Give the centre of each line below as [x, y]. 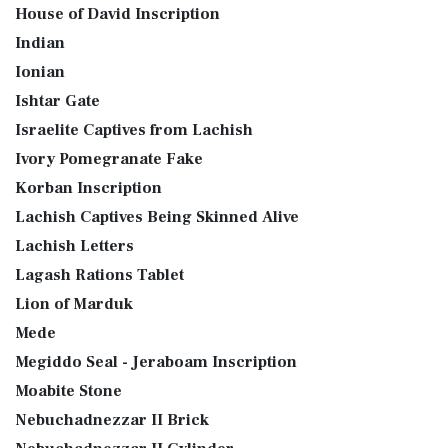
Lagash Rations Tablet [99, 275]
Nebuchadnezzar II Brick [112, 420]
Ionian [40, 72]
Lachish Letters [74, 246]
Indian [40, 43]
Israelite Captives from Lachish [134, 130]
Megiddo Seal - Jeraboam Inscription [156, 362]
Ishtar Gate [57, 101]
